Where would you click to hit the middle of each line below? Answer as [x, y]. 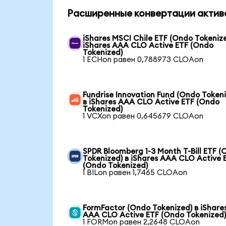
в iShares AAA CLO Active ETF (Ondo [151, 102]
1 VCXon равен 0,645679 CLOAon [143, 116]
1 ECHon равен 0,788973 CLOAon [143, 60]
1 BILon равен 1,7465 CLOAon [135, 173]
